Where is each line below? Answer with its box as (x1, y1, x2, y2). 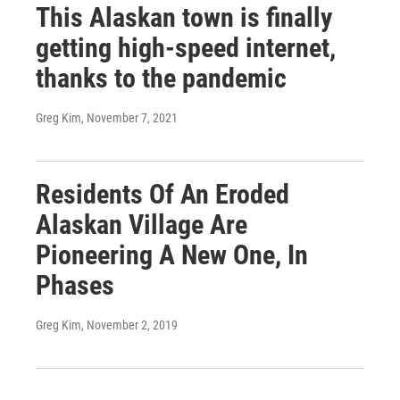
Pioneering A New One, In (36, 239, 308, 271)
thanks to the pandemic (36, 62, 287, 94)
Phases (36, 270, 114, 301)
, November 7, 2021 (81, 111, 178, 125)
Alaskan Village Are (36, 209, 247, 240)
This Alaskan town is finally (36, 2, 332, 33)
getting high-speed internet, (36, 32, 336, 63)
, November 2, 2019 (81, 318, 178, 332)
